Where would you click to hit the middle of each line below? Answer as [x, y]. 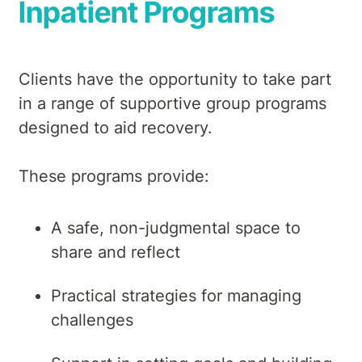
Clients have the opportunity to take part [175, 79]
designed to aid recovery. [116, 127]
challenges [92, 320]
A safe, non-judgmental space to [176, 227]
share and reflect [116, 252]
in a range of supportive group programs [173, 103]
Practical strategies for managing [176, 295]
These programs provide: [114, 176]
